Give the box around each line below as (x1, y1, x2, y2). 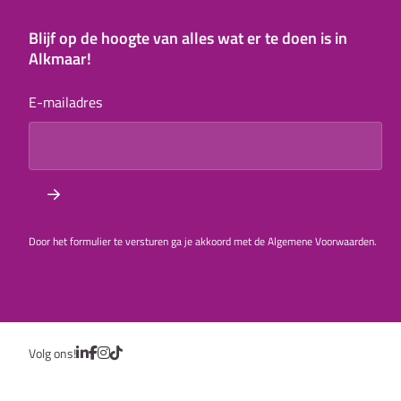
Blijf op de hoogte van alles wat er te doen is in (29, 26, 347, 51)
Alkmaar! (29, 47, 91, 72)
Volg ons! (29, 344, 76, 363)
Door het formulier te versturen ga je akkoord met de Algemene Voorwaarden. (29, 233, 377, 251)
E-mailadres (29, 91, 102, 114)
